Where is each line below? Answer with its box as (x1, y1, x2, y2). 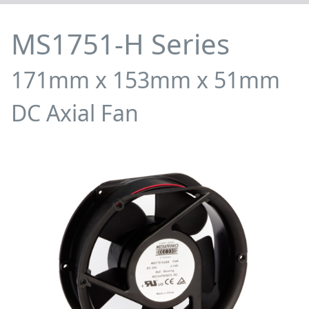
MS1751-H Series (11, 25, 230, 63)
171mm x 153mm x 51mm (11, 64, 280, 94)
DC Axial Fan (11, 97, 139, 128)
